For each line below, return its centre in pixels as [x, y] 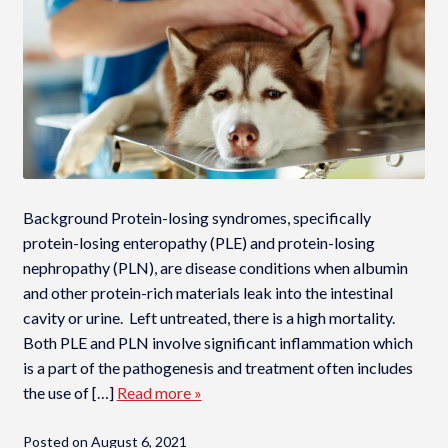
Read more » [159, 393]
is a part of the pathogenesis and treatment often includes [217, 368]
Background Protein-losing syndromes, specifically [196, 218]
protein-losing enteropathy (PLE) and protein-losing [198, 243]
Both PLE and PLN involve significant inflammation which [217, 343]
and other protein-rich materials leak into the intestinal [207, 293]
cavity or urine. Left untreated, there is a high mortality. [210, 318]
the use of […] [69, 393]
